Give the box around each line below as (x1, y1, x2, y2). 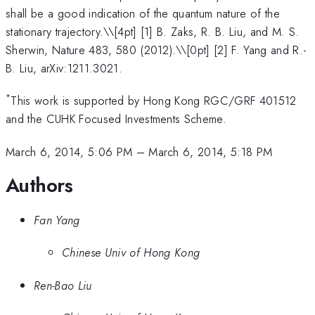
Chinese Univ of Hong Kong (62, 244, 200, 262)
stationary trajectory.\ (6, 22, 108, 40)
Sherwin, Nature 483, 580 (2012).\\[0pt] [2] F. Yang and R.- (6, 41, 307, 58)
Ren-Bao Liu (34, 276, 92, 294)
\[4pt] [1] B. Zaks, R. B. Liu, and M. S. (108, 22, 300, 40)
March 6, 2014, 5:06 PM (6, 143, 133, 160)
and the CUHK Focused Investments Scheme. (6, 110, 227, 128)
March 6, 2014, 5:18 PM (148, 143, 273, 160)
